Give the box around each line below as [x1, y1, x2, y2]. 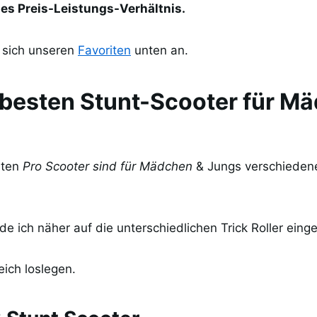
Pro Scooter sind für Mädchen [23, 158, 192, 173]
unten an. [131, 42, 188, 57]
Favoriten [78, 42, 131, 57]
